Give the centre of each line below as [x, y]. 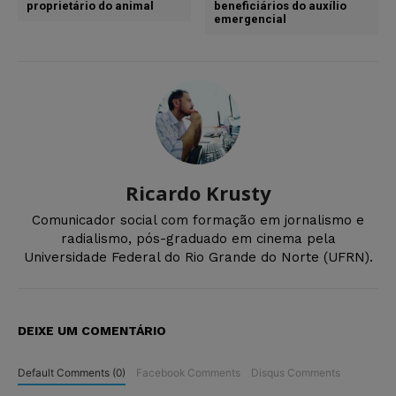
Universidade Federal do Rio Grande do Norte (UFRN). [198, 257]
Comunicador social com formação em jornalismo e [198, 220]
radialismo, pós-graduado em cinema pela [198, 238]
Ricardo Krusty [198, 192]
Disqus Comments [295, 372]
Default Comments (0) [72, 372]
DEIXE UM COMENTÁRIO [92, 330]
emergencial [251, 19]
